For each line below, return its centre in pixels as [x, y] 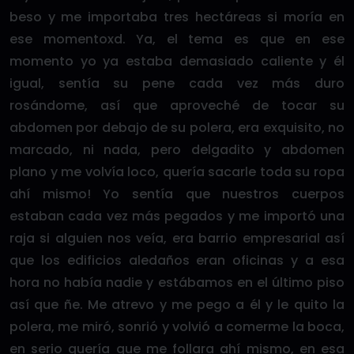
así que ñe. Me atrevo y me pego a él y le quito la [177, 305]
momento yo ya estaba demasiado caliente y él [177, 61]
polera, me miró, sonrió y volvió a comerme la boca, [177, 327]
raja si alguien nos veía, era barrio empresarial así [177, 238]
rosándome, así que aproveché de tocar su [177, 105]
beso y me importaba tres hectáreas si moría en [177, 17]
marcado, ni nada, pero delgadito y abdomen [177, 150]
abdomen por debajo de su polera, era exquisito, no [177, 128]
